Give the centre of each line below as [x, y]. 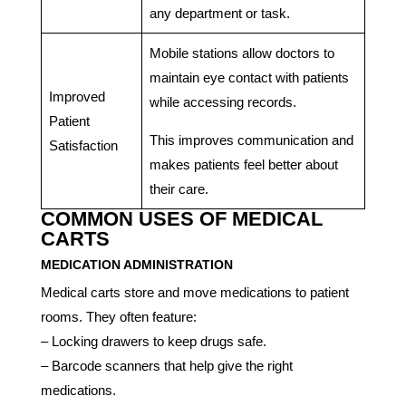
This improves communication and [251, 140]
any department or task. [219, 13]
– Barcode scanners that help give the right [166, 365]
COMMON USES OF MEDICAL [181, 218]
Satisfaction [83, 145]
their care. [179, 188]
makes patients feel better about [243, 164]
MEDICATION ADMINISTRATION [136, 264]
